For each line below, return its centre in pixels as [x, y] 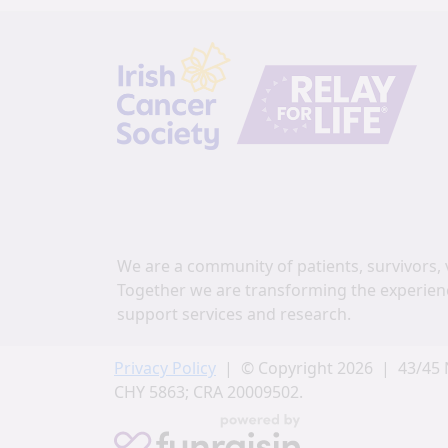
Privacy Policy [165, 368]
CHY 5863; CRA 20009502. [208, 392]
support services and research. [234, 314]
